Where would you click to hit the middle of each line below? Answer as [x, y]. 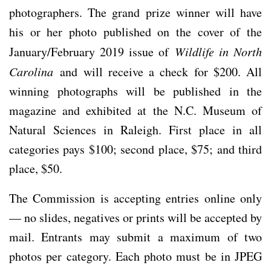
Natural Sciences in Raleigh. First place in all [135, 129]
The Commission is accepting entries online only [135, 198]
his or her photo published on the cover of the [135, 31]
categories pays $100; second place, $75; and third [135, 149]
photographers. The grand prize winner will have [135, 12]
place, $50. [36, 168]
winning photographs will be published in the [135, 91]
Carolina [31, 71]
